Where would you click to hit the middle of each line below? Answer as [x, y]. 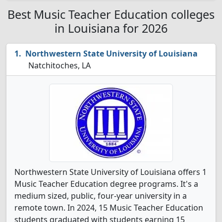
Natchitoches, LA [58, 65]
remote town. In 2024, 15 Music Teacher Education [109, 208]
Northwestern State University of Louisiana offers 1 [111, 172]
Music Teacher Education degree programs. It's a [106, 184]
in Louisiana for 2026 [111, 28]
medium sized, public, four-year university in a [101, 196]
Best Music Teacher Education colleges [111, 14]
